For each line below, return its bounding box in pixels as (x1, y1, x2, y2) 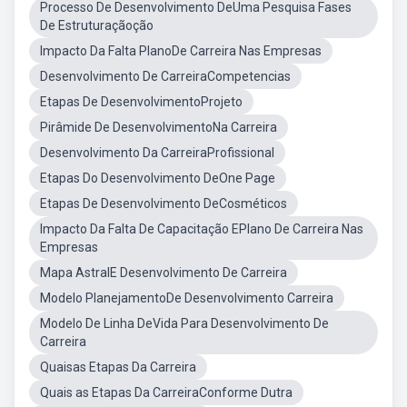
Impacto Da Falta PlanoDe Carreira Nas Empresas (40, 44, 322, 58)
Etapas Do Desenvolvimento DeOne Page (40, 171, 275, 185)
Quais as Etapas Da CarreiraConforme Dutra (40, 385, 293, 400)
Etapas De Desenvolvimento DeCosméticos (40, 196, 287, 211)
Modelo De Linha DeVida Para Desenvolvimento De (40, 316, 329, 331)
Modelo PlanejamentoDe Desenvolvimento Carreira (40, 291, 333, 305)
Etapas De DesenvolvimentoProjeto (40, 94, 243, 109)
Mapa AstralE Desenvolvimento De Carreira (40, 265, 287, 280)
